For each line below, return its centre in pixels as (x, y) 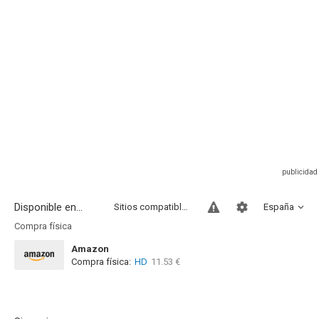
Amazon (90, 249)
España (279, 207)
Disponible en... (48, 207)
